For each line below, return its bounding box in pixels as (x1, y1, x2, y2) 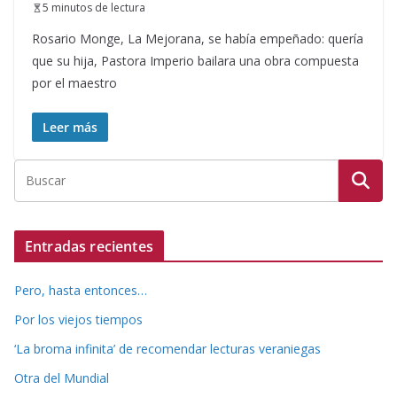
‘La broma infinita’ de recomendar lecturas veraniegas (14, 340, 321, 358)
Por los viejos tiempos (14, 311, 143, 329)
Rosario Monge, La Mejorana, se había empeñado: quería (32, 30, 363, 48)
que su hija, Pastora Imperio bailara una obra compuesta (32, 52, 359, 70)
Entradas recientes (25, 237, 153, 257)
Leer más (43, 119, 97, 136)
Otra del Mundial (14, 370, 109, 387)
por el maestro (32, 74, 117, 92)
